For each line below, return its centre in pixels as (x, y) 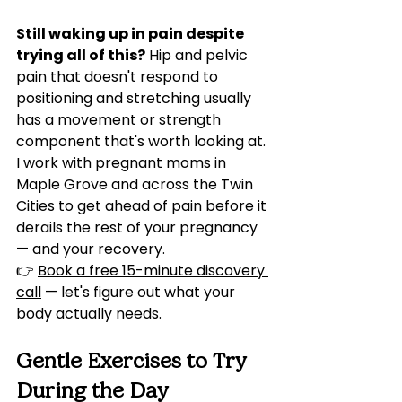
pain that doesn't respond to (119, 77)
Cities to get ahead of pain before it (143, 206)
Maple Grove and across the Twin (136, 184)
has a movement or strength (120, 120)
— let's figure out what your (140, 292)
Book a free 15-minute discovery (153, 271)
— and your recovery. (91, 249)
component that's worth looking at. (143, 141)
